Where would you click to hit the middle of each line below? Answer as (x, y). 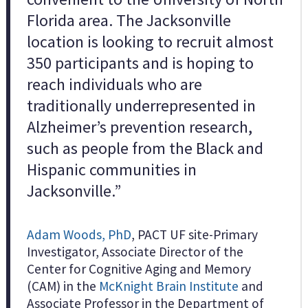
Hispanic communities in (111, 169)
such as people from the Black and (145, 148)
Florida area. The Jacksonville (129, 20)
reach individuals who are (114, 84)
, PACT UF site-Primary (194, 234)
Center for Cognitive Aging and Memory (139, 268)
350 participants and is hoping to (140, 63)
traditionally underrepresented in (141, 105)
